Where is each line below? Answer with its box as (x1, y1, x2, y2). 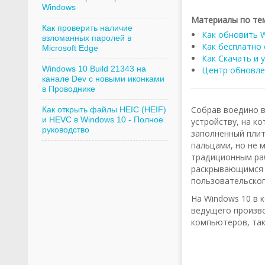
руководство (41, 125, 89, 134)
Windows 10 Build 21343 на (41, 64, 146, 73)
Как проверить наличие (41, 23, 132, 33)
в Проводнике (41, 84, 95, 93)
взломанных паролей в (41, 33, 131, 43)
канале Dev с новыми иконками (41, 74, 164, 83)
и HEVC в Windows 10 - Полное (41, 115, 163, 124)
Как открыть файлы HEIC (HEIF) (41, 105, 166, 114)
